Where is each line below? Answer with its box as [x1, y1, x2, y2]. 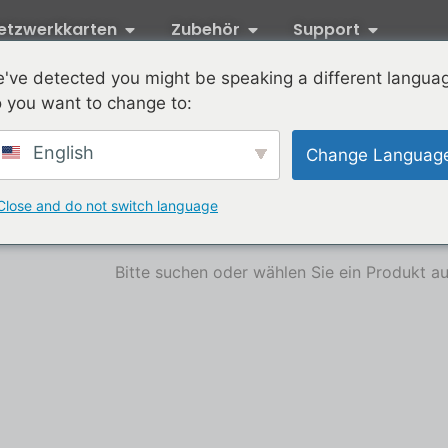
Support [293, 18, 360, 41]
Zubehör [170, 18, 240, 41]
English [28, 142, 94, 163]
